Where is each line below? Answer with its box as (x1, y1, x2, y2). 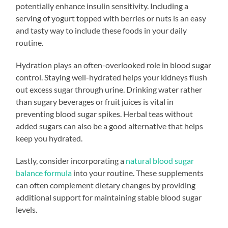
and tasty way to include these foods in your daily (16, 25, 187, 35)
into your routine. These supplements (72, 167, 204, 178)
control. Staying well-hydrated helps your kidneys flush (16, 72, 208, 82)
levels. (16, 204, 38, 214)
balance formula (16, 167, 72, 178)
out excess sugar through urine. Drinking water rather (16, 84, 203, 94)
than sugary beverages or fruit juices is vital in (16, 96, 174, 106)
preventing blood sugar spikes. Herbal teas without (16, 108, 193, 119)
